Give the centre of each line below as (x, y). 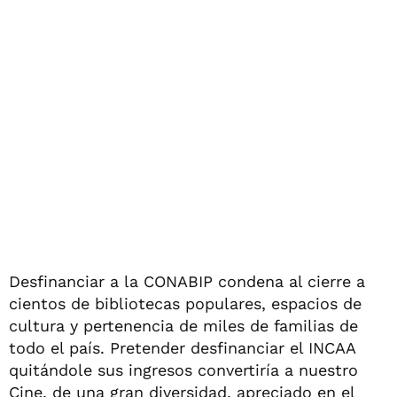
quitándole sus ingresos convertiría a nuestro (183, 370)
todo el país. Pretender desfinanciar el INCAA (182, 347)
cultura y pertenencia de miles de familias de (183, 325)
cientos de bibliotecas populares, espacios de (185, 303)
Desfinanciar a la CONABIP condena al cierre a (187, 281)
